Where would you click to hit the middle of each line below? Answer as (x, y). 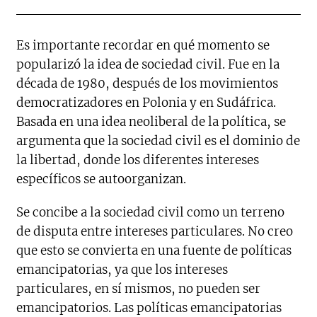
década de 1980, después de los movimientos (148, 84)
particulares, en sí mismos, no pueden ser (139, 289)
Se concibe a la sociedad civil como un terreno (151, 213)
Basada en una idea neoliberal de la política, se (151, 122)
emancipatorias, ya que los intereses (122, 270)
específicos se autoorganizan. (102, 179)
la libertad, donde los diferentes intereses (138, 160)
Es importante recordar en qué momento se (143, 46)
